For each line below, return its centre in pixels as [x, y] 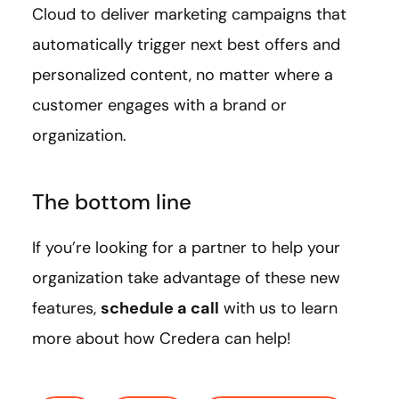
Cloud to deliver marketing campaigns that [189, 14]
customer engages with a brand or [159, 105]
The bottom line [112, 201]
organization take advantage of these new [186, 277]
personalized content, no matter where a [183, 74]
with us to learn [278, 308]
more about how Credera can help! [161, 338]
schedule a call [160, 308]
